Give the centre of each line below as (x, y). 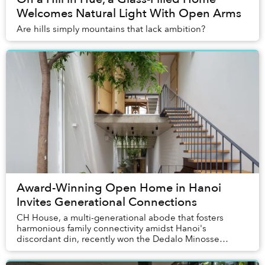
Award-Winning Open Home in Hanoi (119, 188)
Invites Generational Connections (107, 202)
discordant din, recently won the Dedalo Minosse (118, 239)
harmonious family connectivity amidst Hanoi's (112, 229)
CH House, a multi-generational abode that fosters (120, 218)
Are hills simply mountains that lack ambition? (111, 29)
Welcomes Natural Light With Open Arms (129, 14)
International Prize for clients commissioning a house (125, 250)
